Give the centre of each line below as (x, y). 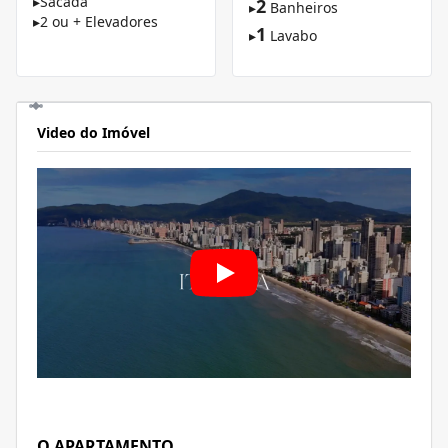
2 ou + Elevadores (99, 21)
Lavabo (293, 35)
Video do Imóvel (93, 132)
